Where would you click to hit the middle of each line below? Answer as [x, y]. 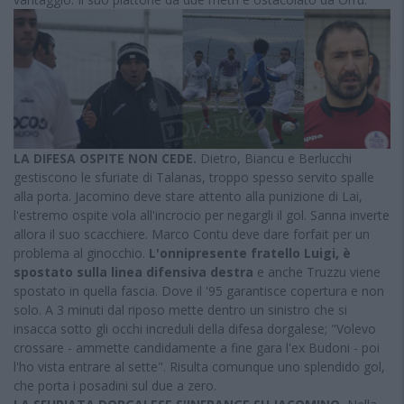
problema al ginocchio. [81, 252]
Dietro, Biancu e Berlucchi [274, 158]
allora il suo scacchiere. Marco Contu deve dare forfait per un [192, 234]
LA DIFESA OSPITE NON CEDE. [105, 158]
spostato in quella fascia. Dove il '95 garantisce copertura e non [199, 290]
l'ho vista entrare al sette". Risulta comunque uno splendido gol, [199, 366]
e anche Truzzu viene [317, 271]
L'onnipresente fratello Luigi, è [250, 252]
